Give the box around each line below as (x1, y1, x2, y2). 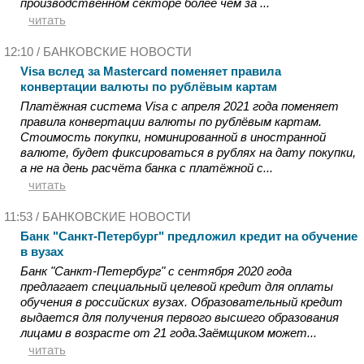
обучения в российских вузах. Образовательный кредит (20, 295, 343, 309)
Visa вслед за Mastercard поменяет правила (20, 64, 281, 78)
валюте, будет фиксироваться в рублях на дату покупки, (20, 145, 356, 159)
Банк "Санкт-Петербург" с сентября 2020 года (20, 264, 292, 278)
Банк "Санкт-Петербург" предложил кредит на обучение (20, 229, 357, 243)
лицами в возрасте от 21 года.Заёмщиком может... (20, 326, 317, 340)
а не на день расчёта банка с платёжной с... (20, 161, 273, 175)
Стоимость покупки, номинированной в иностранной (20, 130, 326, 144)
